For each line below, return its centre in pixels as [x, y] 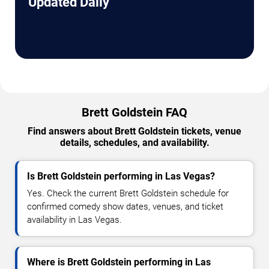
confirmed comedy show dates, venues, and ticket [125, 207]
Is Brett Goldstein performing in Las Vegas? [121, 177]
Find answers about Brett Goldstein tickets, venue [134, 131]
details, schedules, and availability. [134, 143]
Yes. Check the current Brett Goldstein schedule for [128, 194]
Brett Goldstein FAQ [134, 113]
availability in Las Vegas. [74, 220]
